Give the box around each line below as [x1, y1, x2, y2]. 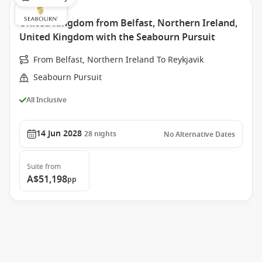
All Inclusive [26, 94, 67, 105]
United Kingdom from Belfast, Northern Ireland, [19, 16, 237, 30]
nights [94, 129, 116, 139]
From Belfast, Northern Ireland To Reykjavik [33, 54, 204, 66]
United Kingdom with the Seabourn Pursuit [19, 30, 215, 44]
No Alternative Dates [164, 129, 235, 140]
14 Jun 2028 [36, 127, 82, 140]
